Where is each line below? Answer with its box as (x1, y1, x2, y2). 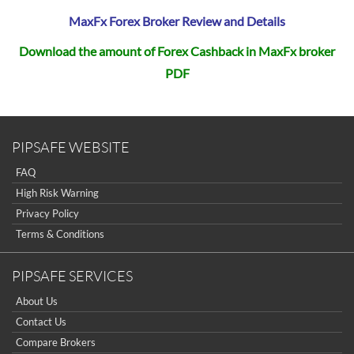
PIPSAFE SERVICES (12, 267, 133, 284)
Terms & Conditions (16, 228, 104, 240)
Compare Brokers (16, 336, 96, 348)
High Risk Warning (16, 186, 99, 199)
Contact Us (16, 315, 66, 328)
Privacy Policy (16, 207, 79, 220)
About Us (16, 295, 58, 307)
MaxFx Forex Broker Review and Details (69, 13, 285, 28)
